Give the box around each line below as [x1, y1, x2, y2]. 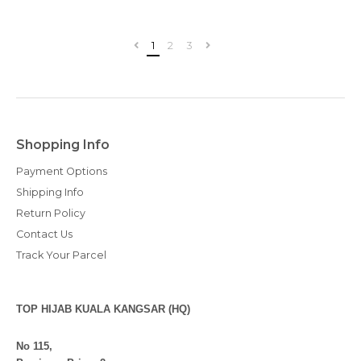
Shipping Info [16, 186, 84, 198]
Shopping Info [16, 137, 110, 152]
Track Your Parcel [16, 249, 106, 261]
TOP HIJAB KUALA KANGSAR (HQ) [16, 303, 190, 315]
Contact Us [16, 228, 73, 240]
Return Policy [16, 207, 85, 219]
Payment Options [16, 165, 107, 177]
